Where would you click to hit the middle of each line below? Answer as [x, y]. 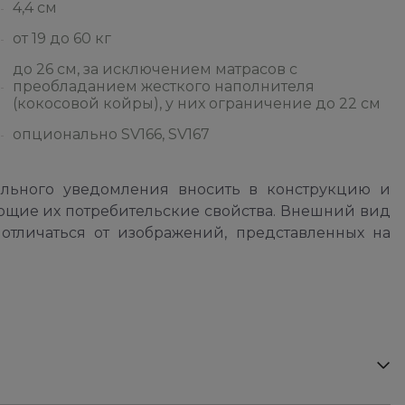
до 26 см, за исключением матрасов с [155, 69]
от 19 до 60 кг [62, 38]
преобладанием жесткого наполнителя [164, 86]
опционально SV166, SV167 [111, 134]
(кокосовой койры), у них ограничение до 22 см [197, 104]
